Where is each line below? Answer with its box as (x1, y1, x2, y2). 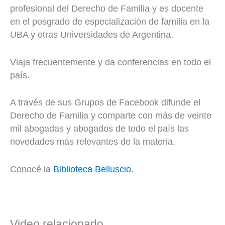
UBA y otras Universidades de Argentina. (10, 29, 173, 40)
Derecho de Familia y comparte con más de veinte (10, 110, 211, 121)
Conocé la (10, 164, 53, 175)
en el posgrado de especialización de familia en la (10, 16, 209, 27)
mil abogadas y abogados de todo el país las (10, 124, 189, 134)
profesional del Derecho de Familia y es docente (10, 3, 203, 14)
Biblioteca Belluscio (53, 164, 131, 175)
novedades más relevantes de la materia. (10, 137, 175, 147)
